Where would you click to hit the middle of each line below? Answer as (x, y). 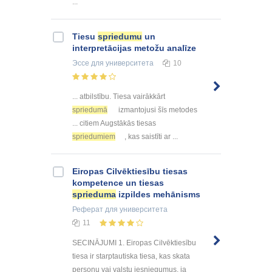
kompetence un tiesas (118, 182)
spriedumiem (94, 136)
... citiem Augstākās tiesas (114, 123)
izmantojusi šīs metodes (157, 110)
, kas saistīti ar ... (151, 136)
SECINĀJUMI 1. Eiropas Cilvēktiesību (134, 243)
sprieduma (94, 194)
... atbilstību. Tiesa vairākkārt (119, 96)
